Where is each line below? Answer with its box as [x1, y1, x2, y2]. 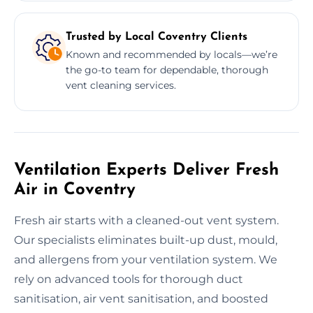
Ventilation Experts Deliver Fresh [14, 161, 279, 179]
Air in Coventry [14, 181, 136, 198]
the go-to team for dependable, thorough [66, 63, 268, 76]
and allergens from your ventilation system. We [14, 252, 277, 266]
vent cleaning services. [66, 78, 176, 92]
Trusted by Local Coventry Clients [66, 31, 247, 43]
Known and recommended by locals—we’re [66, 48, 277, 61]
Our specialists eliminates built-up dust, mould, [14, 233, 277, 247]
